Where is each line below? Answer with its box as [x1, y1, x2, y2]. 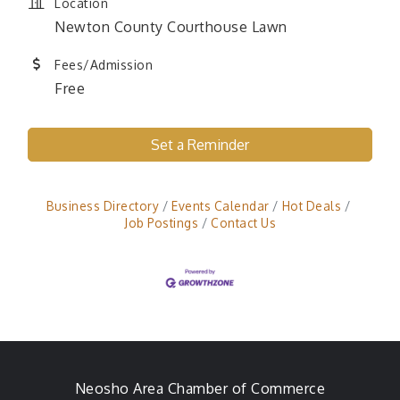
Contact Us [211, 215, 276, 231]
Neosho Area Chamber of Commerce [74, 379, 326, 397]
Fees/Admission [54, 57, 153, 73]
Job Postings [124, 215, 198, 231]
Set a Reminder [151, 136, 249, 154]
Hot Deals [281, 198, 341, 214]
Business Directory [46, 198, 159, 214]
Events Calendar [171, 198, 270, 214]
